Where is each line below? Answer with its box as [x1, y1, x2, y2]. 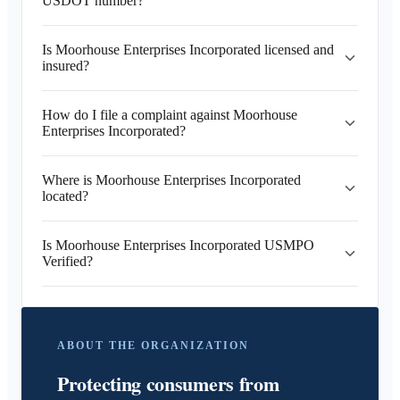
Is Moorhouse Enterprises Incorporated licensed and [42, 42, 334, 57]
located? [42, 188, 88, 204]
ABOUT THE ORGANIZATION [57, 339, 249, 352]
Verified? [42, 254, 93, 269]
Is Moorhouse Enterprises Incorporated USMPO [42, 237, 314, 253]
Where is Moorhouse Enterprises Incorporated [42, 172, 301, 187]
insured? [42, 58, 89, 73]
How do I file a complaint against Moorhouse [42, 107, 297, 122]
